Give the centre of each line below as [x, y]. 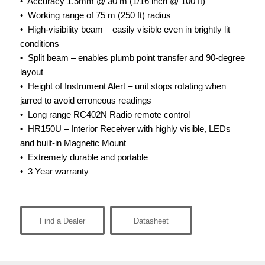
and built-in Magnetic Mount [73, 143]
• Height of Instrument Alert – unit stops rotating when [123, 86]
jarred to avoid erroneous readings [85, 101]
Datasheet [151, 221]
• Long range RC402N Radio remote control [105, 115]
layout [31, 72]
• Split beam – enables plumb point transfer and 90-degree [132, 58]
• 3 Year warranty [54, 172]
